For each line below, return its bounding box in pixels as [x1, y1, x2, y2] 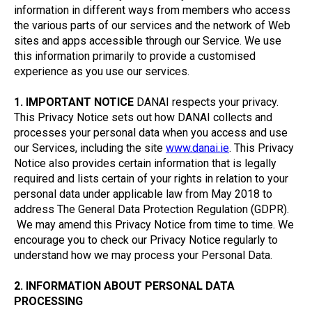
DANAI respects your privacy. [134, 95, 279, 109]
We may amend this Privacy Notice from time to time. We [14, 218, 294, 231]
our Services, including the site [14, 141, 166, 155]
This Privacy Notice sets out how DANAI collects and [14, 111, 272, 124]
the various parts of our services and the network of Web [14, 19, 290, 32]
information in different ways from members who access [14, 3, 290, 17]
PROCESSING [14, 295, 83, 308]
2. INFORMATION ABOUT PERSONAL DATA [14, 279, 235, 292]
